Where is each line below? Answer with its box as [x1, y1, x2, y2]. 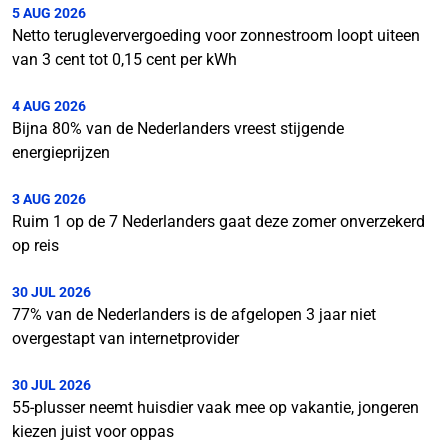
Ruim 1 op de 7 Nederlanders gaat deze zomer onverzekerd [12, 212, 425, 231]
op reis [12, 236, 59, 255]
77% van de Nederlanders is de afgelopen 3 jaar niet [12, 305, 376, 324]
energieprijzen [12, 143, 110, 162]
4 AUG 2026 [12, 98, 86, 114]
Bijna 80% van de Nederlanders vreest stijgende [12, 119, 344, 138]
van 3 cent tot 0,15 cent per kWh [12, 50, 237, 69]
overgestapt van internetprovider [12, 329, 239, 348]
